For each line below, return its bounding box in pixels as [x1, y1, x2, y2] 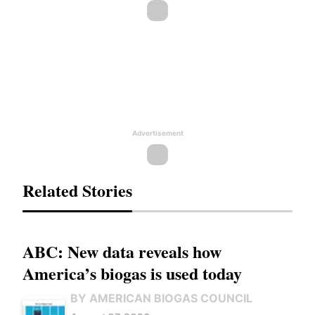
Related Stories [22, 177, 132, 202]
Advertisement [131, 128, 184, 137]
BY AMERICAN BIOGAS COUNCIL [70, 290, 252, 305]
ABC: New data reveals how [22, 238, 221, 264]
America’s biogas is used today [22, 260, 242, 285]
